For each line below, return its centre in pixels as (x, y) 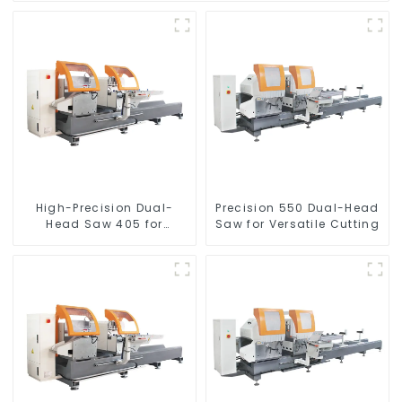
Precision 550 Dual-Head (297, 208)
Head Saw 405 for (105, 224)
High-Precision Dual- (105, 208)
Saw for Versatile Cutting (297, 224)
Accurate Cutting (105, 240)
